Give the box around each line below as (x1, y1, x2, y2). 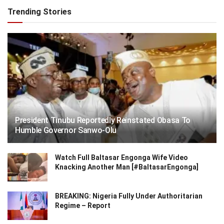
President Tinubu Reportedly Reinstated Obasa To (15, 115, 190, 125)
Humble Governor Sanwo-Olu (15, 125, 116, 135)
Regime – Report (55, 201, 110, 210)
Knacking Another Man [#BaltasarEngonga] (55, 162, 198, 171)
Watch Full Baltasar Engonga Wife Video (55, 153, 188, 161)
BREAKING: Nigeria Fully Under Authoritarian (55, 192, 202, 200)
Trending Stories (7, 6, 71, 16)
